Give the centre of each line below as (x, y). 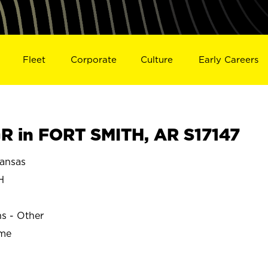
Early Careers (229, 59)
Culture (157, 59)
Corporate (93, 59)
